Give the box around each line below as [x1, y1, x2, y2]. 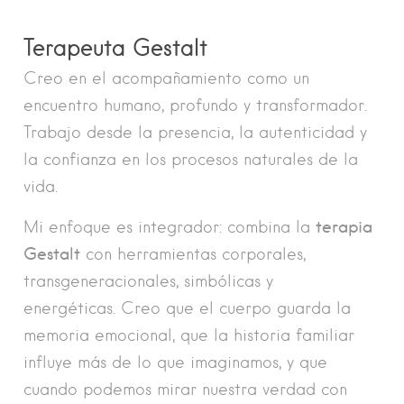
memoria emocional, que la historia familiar [23, 325, 354, 344]
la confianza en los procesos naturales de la [23, 150, 358, 169]
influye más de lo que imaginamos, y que [23, 352, 327, 372]
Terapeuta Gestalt [23, 33, 207, 60]
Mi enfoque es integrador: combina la [23, 216, 316, 236]
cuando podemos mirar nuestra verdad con [23, 379, 347, 399]
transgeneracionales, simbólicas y [23, 271, 273, 290]
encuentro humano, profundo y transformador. [23, 96, 367, 115]
